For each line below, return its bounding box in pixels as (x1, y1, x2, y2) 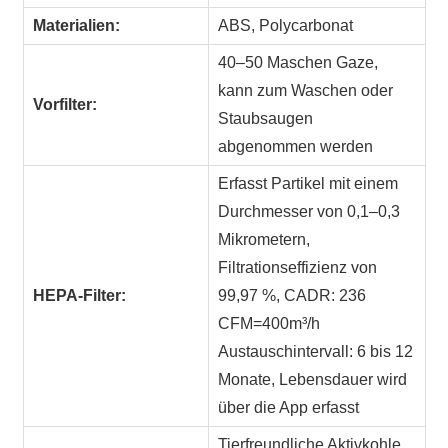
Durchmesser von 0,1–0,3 (218, 203, 401, 221)
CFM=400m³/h (218, 315, 321, 333)
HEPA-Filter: (33, 287, 127, 305)
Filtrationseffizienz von (218, 259, 378, 277)
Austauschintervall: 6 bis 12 (218, 343, 414, 361)
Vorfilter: (33, 96, 98, 114)
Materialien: (33, 17, 121, 35)
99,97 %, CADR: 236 (218, 287, 367, 305)
